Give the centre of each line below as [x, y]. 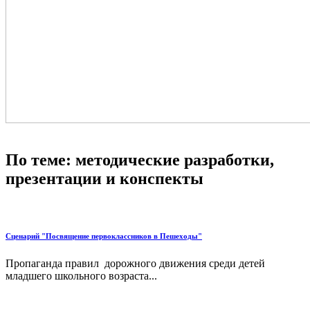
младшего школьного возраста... [81, 276]
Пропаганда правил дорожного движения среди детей [135, 263]
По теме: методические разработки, [140, 160]
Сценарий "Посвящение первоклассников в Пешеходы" [104, 236]
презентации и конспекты [104, 179]
